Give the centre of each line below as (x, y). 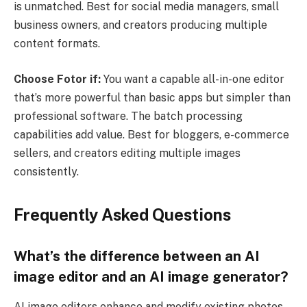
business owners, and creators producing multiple (140, 25)
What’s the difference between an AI (137, 256)
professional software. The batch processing (128, 116)
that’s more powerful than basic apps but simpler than (152, 97)
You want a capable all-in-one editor (193, 79)
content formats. (57, 44)
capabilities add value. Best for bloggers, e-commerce (151, 134)
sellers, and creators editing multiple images (127, 153)
